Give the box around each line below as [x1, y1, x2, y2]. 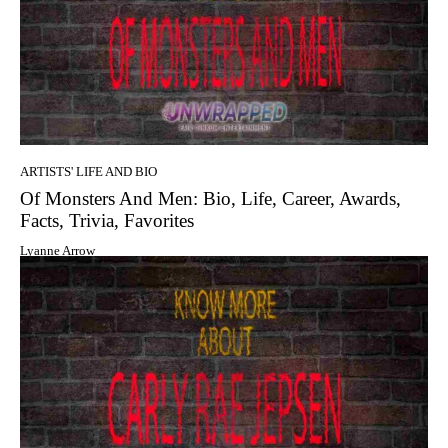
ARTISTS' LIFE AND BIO [20, 164, 157, 180]
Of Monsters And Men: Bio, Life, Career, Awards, [20, 188, 401, 210]
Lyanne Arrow [20, 243, 95, 259]
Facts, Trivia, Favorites [20, 210, 194, 232]
